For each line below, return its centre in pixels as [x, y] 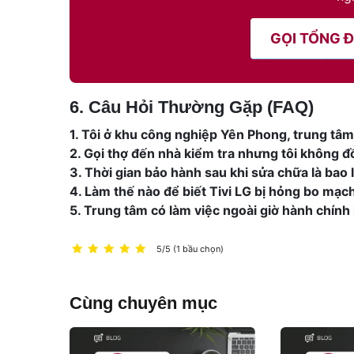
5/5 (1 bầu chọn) [190, 249]
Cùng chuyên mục [143, 303]
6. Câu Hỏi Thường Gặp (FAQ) [192, 107]
